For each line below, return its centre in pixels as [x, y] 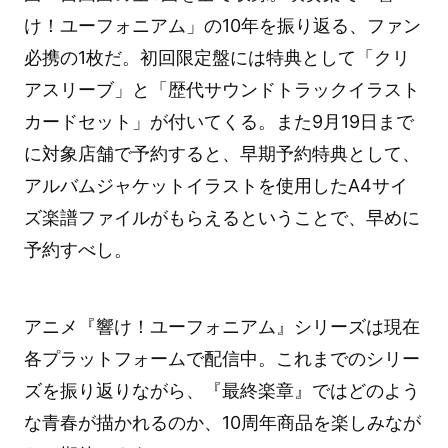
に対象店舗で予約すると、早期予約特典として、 [221, 154]
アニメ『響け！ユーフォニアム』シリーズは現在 [221, 327]
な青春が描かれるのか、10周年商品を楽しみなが [222, 423]
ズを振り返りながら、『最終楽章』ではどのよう [221, 391]
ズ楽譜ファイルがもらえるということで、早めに [221, 218]
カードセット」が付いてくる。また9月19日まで [218, 122]
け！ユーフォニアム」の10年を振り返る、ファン [222, 26]
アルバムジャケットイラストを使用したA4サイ [215, 186]
